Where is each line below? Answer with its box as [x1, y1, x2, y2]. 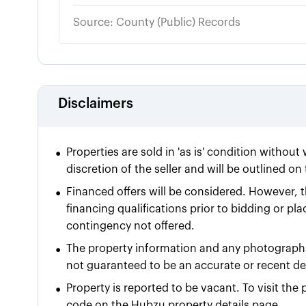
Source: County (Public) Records [73, 17, 241, 28]
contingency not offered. [66, 221, 195, 232]
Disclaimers [58, 97, 134, 111]
